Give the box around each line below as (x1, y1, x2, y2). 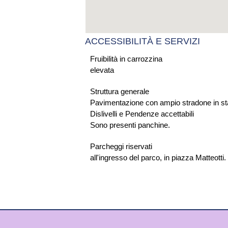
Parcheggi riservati (90, 142, 152, 151)
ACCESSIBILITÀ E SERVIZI (85, 36, 200, 46)
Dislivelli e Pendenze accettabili (90, 109, 194, 118)
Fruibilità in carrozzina (90, 54, 162, 63)
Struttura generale (90, 87, 149, 96)
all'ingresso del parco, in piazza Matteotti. (90, 153, 226, 162)
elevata (90, 66, 114, 74)
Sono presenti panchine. (90, 121, 170, 129)
